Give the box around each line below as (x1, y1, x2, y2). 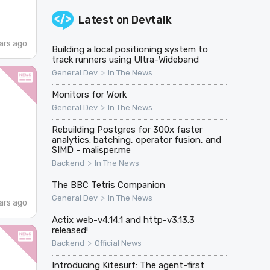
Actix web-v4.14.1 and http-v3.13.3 (51, 215, 195, 226)
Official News (94, 239, 142, 248)
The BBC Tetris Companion (51, 180, 165, 191)
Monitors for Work (51, 89, 127, 101)
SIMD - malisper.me (51, 145, 131, 156)
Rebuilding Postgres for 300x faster (51, 124, 202, 136)
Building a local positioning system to (51, 44, 208, 55)
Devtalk (131, 13, 172, 27)
